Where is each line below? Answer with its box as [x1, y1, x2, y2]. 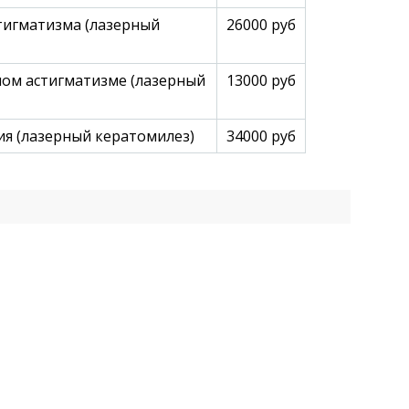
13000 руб [225, 70, 296, 90]
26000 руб [225, 15, 296, 35]
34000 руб [225, 126, 296, 146]
